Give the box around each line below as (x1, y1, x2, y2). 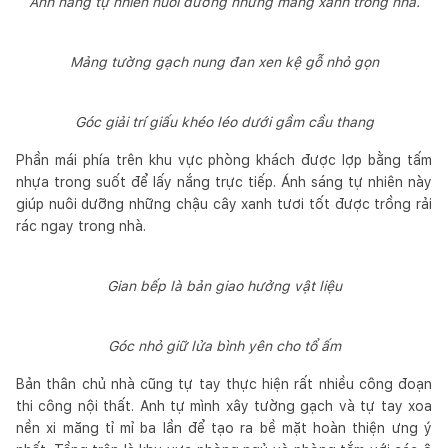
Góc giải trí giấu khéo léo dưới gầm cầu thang (74, 113, 374, 130)
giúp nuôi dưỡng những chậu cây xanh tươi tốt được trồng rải (16, 195, 432, 212)
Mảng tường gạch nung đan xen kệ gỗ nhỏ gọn (69, 53, 379, 70)
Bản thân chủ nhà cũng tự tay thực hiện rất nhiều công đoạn (16, 375, 432, 392)
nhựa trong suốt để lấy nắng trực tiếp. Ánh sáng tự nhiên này (16, 173, 432, 190)
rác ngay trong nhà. (16, 217, 146, 234)
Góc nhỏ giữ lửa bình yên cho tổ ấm (107, 337, 341, 354)
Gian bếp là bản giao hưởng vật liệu (106, 277, 342, 294)
